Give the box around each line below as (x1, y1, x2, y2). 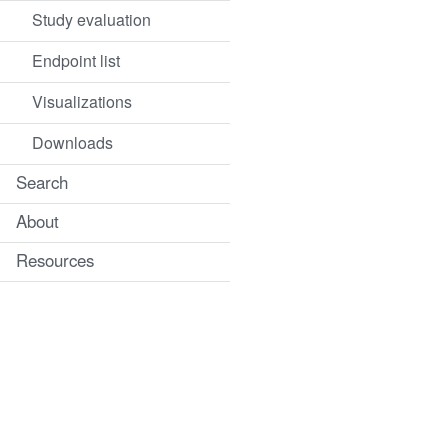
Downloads (32, 126, 113, 161)
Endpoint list (32, 44, 120, 79)
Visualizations (32, 85, 132, 120)
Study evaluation (32, 3, 151, 38)
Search (16, 165, 68, 202)
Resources (16, 243, 94, 280)
